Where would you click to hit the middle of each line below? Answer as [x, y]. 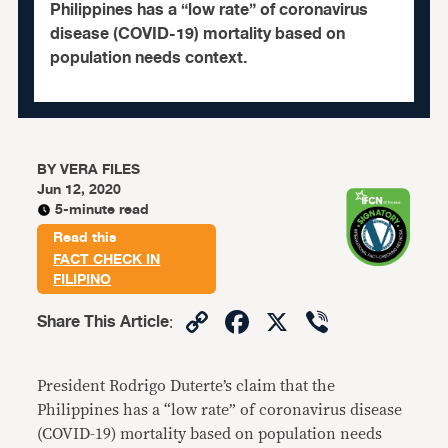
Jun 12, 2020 [79, 189]
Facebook [325, 321]
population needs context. [148, 58]
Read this [85, 237]
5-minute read [102, 209]
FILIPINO [82, 279]
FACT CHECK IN [107, 259]
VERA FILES [100, 169]
